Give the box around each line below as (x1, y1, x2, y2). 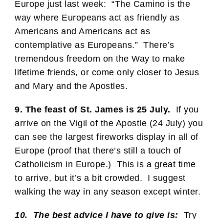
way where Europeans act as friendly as (15, 12, 179, 22)
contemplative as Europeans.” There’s (15, 40, 175, 50)
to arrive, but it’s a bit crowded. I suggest (15, 173, 186, 183)
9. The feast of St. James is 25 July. (15, 104, 171, 114)
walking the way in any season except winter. (15, 186, 200, 197)
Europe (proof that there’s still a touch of (15, 145, 181, 155)
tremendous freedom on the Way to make (15, 53, 185, 64)
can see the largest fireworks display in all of (15, 131, 198, 142)
